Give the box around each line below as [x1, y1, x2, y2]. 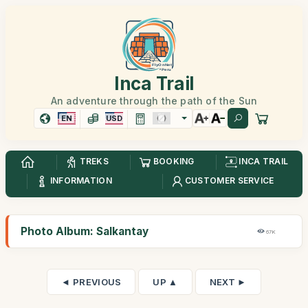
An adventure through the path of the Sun [50, 95, 258, 107]
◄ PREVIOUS [61, 276, 122, 287]
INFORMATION [49, 175, 112, 186]
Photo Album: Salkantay [21, 225, 148, 238]
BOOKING [153, 156, 195, 167]
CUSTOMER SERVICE [184, 175, 274, 186]
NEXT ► [209, 276, 247, 287]
